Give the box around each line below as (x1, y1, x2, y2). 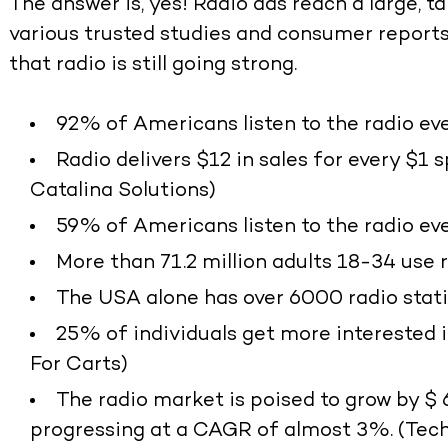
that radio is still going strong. (9, 55, 298, 77)
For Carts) (30, 355, 129, 377)
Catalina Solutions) (30, 181, 217, 203)
